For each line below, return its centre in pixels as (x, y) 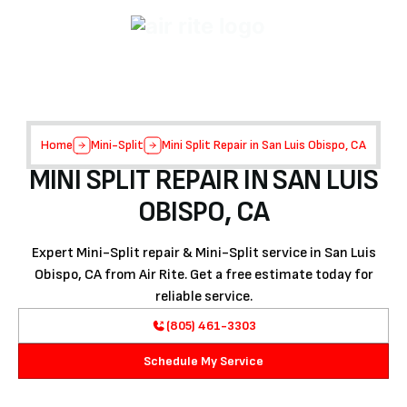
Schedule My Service (203, 361)
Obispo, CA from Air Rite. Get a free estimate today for (203, 275)
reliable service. (203, 297)
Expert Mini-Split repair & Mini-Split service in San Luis (203, 253)
